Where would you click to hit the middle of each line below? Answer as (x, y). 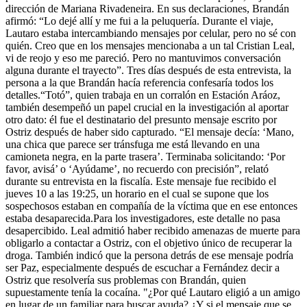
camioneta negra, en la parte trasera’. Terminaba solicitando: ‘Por (145, 156)
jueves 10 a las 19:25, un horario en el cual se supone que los (137, 193)
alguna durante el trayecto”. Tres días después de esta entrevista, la (148, 70)
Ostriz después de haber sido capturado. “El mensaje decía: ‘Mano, (150, 132)
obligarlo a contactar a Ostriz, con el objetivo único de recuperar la (149, 243)
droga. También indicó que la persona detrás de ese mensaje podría (149, 255)
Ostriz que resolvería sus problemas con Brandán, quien (126, 280)
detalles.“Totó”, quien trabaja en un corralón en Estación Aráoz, (143, 95)
